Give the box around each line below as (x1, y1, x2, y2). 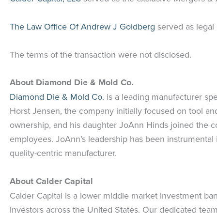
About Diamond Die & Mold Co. (10, 76, 134, 89)
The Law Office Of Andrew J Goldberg (10, 20, 157, 32)
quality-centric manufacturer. (10, 147, 117, 159)
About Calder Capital (10, 175, 93, 188)
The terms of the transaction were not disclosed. (10, 48, 191, 61)
